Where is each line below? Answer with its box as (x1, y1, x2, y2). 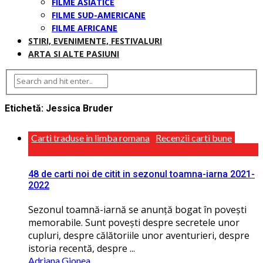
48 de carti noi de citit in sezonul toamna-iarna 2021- (28, 168, 255, 180)
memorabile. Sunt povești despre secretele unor (28, 216, 240, 230)
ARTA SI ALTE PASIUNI (28, 48, 119, 59)
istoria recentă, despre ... (28, 242, 135, 255)
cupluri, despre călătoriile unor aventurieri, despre (28, 229, 249, 242)
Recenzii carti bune (156, 131, 232, 143)
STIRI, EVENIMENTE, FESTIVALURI (28, 35, 162, 46)
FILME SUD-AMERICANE (52, 9, 146, 21)
